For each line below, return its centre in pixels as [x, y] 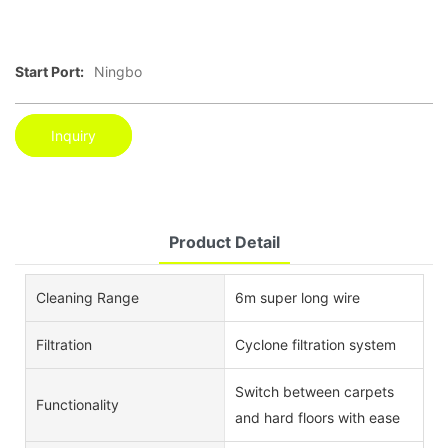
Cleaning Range [87, 297]
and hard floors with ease [317, 417]
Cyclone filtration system [315, 344]
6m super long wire [297, 297]
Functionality [77, 404]
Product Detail [224, 242]
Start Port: [49, 71]
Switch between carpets [314, 391]
